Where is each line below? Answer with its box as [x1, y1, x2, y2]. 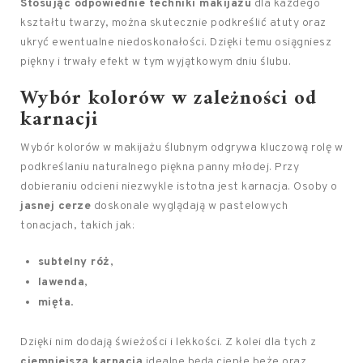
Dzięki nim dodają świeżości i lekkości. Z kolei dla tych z [20, 335, 316, 349]
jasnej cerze [20, 199, 91, 213]
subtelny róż [37, 255, 110, 269]
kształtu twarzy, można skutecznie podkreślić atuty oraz [20, 16, 327, 30]
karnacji [20, 103, 98, 137]
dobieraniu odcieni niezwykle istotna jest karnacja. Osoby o [20, 180, 338, 194]
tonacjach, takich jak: [20, 219, 135, 233]
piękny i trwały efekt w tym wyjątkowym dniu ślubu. [20, 55, 291, 69]
